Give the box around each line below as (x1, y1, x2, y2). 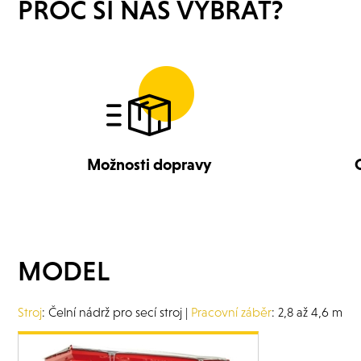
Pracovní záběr (191, 305, 272, 320)
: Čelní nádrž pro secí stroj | (42, 305, 191, 320)
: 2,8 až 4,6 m (272, 305, 342, 320)
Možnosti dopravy (86, 156, 211, 174)
